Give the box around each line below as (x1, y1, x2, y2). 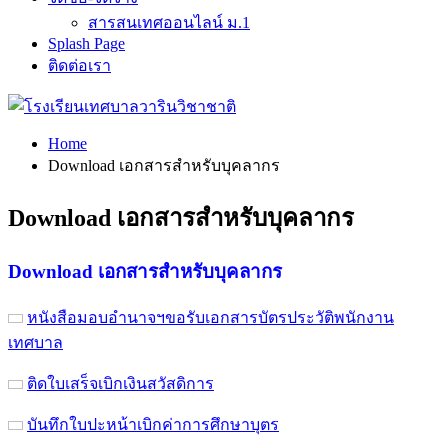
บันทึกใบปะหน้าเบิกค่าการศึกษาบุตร (27, 415, 279, 433)
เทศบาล (8, 333, 63, 351)
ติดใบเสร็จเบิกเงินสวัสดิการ (27, 374, 214, 392)
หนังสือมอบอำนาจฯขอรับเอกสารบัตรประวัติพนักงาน (27, 308, 394, 326)
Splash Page (48, 35, 125, 52)
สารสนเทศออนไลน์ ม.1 (88, 14, 250, 31)
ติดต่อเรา (48, 57, 111, 74)
